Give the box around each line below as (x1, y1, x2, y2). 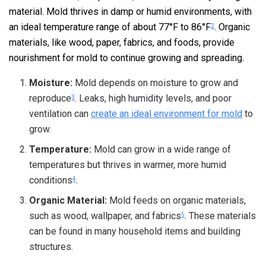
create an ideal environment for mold (91, 107, 243, 119)
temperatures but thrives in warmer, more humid (29, 159, 227, 170)
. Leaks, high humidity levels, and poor (75, 92, 232, 104)
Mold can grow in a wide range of (91, 143, 232, 155)
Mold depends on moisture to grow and (72, 77, 239, 88)
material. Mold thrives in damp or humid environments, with (9, 5, 252, 17)
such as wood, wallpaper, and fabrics (29, 210, 182, 221)
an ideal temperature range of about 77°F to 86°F (9, 21, 211, 33)
